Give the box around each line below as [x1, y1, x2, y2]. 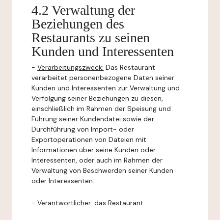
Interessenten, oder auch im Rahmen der [31, 156, 163, 165]
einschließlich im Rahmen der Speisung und [31, 104, 171, 113]
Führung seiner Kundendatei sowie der [31, 114, 154, 123]
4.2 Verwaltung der [31, 2, 135, 18]
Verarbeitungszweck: [37, 63, 104, 72]
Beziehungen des [31, 16, 124, 31]
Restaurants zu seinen [31, 30, 150, 45]
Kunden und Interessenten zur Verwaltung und [31, 83, 180, 92]
